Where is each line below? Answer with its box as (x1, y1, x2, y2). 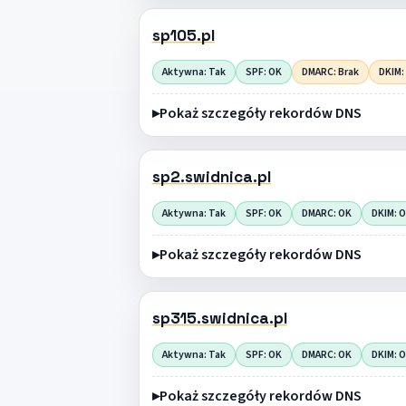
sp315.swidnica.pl (151, 308, 287, 329)
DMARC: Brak (301, 63, 359, 80)
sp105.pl (151, 25, 215, 46)
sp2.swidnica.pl (151, 167, 271, 188)
